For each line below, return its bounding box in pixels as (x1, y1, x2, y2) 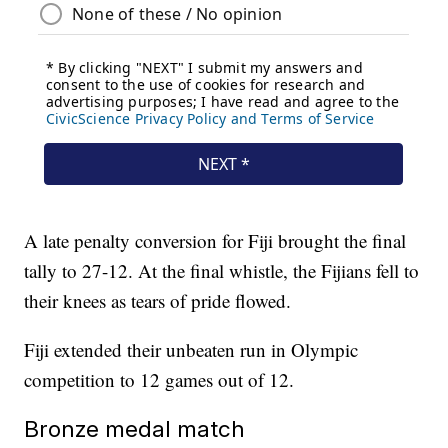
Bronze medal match (24, 415, 246, 443)
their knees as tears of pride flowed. (24, 288, 292, 314)
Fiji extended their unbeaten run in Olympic (24, 337, 359, 363)
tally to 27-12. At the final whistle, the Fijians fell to (24, 258, 420, 284)
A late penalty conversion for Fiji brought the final (24, 228, 407, 254)
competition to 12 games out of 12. (24, 367, 295, 393)
